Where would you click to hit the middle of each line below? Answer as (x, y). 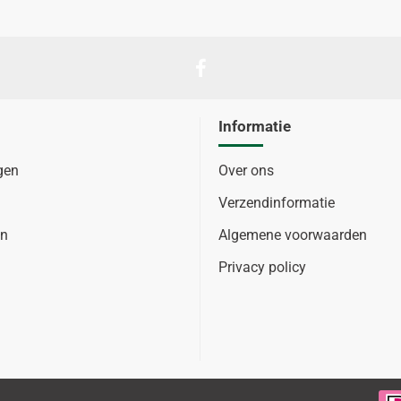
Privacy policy (262, 267)
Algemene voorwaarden (293, 235)
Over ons (246, 171)
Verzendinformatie (277, 203)
